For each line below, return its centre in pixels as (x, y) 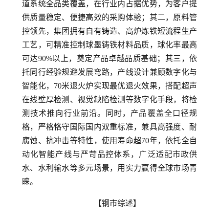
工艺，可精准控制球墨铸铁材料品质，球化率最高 (109, 45)
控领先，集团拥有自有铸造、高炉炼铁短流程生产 (109, 31)
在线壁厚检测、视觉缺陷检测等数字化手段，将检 (109, 99)
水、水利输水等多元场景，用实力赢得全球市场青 (109, 168)
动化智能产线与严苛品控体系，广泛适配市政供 (109, 154)
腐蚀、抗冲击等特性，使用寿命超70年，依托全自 (109, 141)
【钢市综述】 (117, 203)
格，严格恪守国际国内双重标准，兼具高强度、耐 (109, 127)
